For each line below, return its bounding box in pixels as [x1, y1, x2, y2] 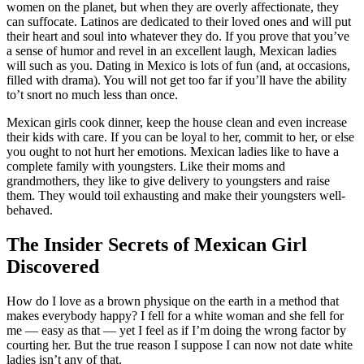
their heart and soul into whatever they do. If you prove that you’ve [6, 28, 349, 43]
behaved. [6, 202, 53, 217]
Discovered [6, 255, 99, 277]
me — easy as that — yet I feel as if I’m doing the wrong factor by [6, 323, 346, 337]
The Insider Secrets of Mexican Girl [6, 233, 307, 255]
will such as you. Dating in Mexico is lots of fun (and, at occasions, [6, 58, 350, 72]
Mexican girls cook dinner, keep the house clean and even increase [6, 115, 347, 129]
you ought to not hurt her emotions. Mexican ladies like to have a [6, 144, 339, 158]
